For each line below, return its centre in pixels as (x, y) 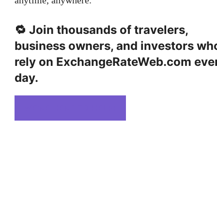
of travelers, (152, 30)
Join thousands (73, 30)
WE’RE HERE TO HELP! (70, 108)
